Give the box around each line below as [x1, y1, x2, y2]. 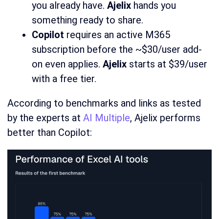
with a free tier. [32, 73, 96, 85]
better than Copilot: [7, 127, 92, 139]
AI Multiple [83, 112, 130, 124]
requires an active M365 [64, 29, 170, 41]
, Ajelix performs [130, 112, 200, 124]
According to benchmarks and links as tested [7, 97, 201, 109]
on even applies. [32, 58, 103, 70]
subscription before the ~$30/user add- [32, 44, 202, 56]
